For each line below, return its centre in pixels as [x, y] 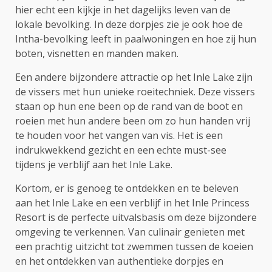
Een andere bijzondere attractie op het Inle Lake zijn [134, 77]
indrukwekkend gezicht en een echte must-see [121, 150]
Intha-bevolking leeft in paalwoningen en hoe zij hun [136, 39]
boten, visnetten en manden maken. [97, 53]
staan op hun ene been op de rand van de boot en [129, 106]
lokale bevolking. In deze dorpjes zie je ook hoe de [129, 24]
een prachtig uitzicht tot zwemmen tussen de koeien [134, 246]
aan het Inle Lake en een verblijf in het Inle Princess [132, 202]
